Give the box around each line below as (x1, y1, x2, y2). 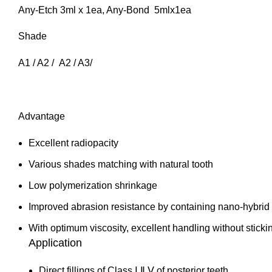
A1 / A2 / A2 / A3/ (18, 58, 92, 69)
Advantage (18, 111, 65, 122)
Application (29, 237, 82, 250)
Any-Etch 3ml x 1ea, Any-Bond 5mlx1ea (18, 5, 191, 16)
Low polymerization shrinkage (29, 180, 157, 191)
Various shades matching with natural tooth (29, 159, 213, 170)
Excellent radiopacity (29, 138, 118, 149)
